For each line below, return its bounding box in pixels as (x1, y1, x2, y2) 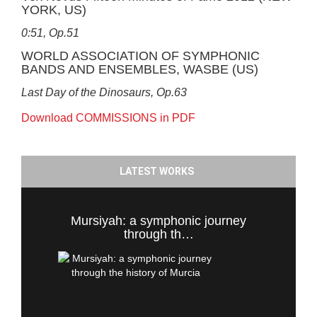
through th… (123, 227, 194, 241)
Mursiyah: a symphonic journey (71, 214, 246, 228)
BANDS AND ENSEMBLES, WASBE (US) (21, 62, 258, 76)
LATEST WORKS (120, 166, 194, 177)
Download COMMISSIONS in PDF (21, 112, 195, 124)
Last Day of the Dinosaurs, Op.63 (21, 86, 187, 98)
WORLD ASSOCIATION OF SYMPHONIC (21, 49, 260, 63)
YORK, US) (21, 3, 86, 17)
